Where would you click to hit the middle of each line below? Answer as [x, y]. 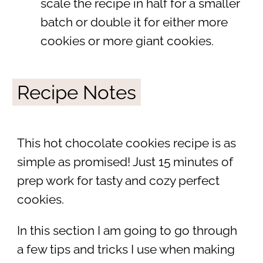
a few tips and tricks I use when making [126, 249]
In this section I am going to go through [127, 230]
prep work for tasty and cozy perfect [118, 181]
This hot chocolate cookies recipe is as [126, 144]
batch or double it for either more [134, 23]
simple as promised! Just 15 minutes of [125, 162]
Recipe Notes [76, 93]
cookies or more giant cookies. [127, 41]
